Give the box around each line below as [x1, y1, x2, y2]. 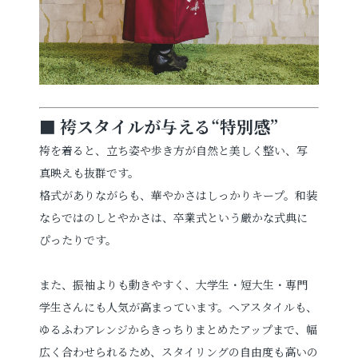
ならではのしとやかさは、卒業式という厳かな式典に [39, 209, 308, 225]
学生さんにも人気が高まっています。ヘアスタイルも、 [39, 298, 318, 315]
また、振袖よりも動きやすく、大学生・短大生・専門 [39, 276, 308, 292]
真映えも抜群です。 [39, 164, 140, 181]
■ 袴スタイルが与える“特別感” [39, 113, 280, 138]
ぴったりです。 [39, 231, 117, 248]
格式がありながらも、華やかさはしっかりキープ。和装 [39, 186, 318, 203]
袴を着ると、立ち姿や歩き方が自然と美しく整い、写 [39, 141, 308, 158]
